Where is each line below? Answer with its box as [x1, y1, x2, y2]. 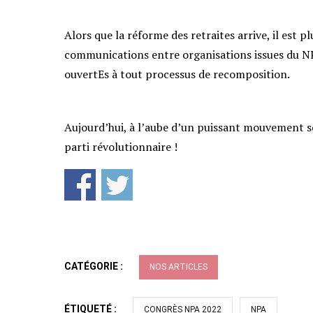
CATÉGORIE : [64, 260, 125, 272]
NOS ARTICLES [150, 261, 208, 272]
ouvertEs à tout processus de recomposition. [64, 66, 290, 82]
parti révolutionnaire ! [64, 139, 177, 155]
